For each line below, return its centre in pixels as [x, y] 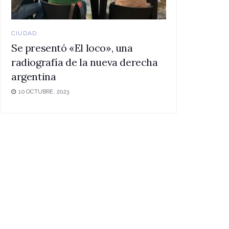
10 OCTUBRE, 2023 [43, 92]
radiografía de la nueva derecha [85, 62]
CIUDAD [24, 33]
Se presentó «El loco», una [72, 48]
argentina [34, 77]
